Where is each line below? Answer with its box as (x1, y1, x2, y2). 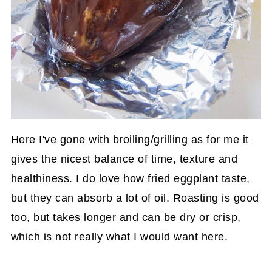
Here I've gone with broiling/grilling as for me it (10, 133, 249, 146)
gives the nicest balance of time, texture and (10, 152, 238, 165)
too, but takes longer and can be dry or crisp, (10, 211, 241, 223)
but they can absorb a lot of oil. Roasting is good (10, 191, 259, 204)
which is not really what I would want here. (10, 230, 228, 243)
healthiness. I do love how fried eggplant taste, (10, 172, 250, 185)
